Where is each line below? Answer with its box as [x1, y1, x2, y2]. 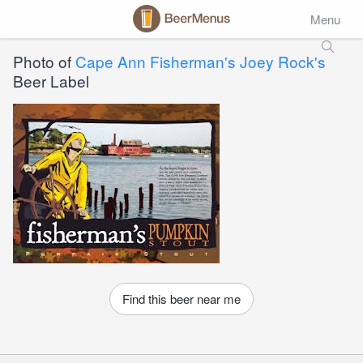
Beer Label [13, 70, 89, 92]
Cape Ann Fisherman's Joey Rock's [75, 50, 326, 72]
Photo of [13, 50, 75, 72]
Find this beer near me [122, 290, 241, 307]
